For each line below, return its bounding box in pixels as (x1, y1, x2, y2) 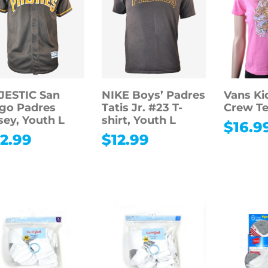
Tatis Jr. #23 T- (102, 100, 183, 114)
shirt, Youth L (102, 113, 176, 127)
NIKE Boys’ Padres (102, 88, 206, 102)
